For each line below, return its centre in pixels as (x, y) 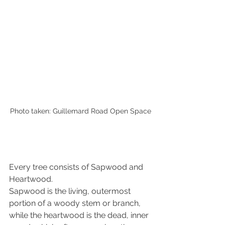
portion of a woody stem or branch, (76, 203)
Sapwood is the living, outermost (71, 191)
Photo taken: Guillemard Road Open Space (80, 111)
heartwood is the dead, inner (97, 215)
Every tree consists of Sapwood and (77, 167)
